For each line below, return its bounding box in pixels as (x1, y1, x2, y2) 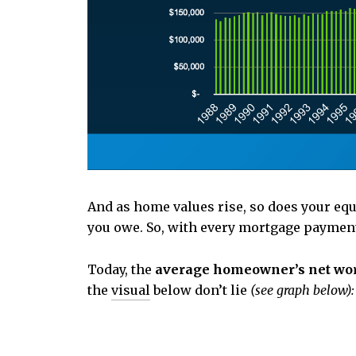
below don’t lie (150, 281, 250, 298)
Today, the (87, 261, 155, 277)
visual (111, 281, 150, 298)
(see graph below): (250, 281, 354, 298)
